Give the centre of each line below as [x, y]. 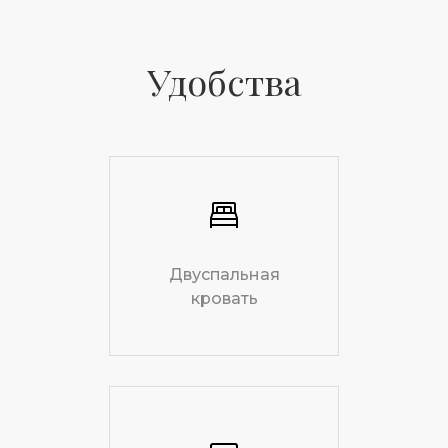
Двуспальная [224, 274]
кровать [224, 298]
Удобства [224, 81]
